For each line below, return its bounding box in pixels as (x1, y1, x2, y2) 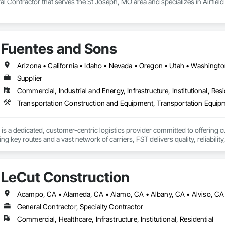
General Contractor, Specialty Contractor (17, 202, 143, 211)
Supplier (17, 74, 43, 83)
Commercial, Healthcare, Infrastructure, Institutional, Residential (17, 215, 213, 224)
